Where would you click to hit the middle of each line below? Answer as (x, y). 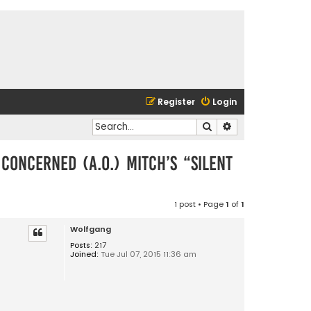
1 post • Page (200, 204)
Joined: (84, 254)
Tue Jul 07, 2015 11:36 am (147, 254)
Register (176, 102)
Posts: (81, 245)
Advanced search (268, 126)
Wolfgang (90, 229)
